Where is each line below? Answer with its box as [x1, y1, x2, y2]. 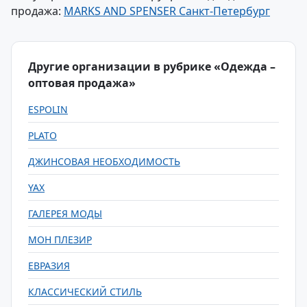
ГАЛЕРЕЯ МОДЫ [28, 207, 102, 220]
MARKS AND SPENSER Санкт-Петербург [64, 3, 270, 19]
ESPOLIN [28, 103, 68, 116]
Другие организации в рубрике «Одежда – [28, 59, 275, 74]
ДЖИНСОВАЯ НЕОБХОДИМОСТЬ [28, 155, 180, 168]
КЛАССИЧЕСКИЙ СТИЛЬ [28, 285, 142, 298]
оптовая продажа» [28, 75, 136, 90]
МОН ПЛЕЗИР [28, 233, 92, 246]
